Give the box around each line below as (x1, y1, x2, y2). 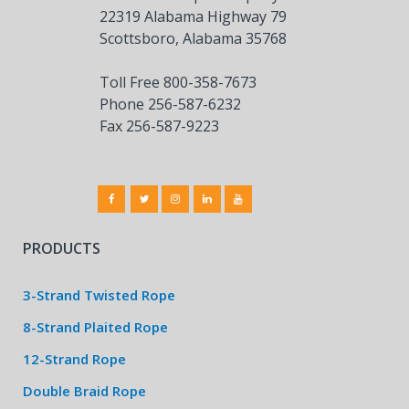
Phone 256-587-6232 (100, 93, 241, 114)
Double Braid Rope (23, 382, 146, 400)
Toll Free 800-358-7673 (100, 71, 257, 92)
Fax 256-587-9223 (100, 115, 219, 136)
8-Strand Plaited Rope (23, 318, 168, 336)
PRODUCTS (23, 238, 100, 258)
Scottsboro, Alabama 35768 (100, 27, 287, 48)
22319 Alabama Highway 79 (100, 5, 287, 26)
